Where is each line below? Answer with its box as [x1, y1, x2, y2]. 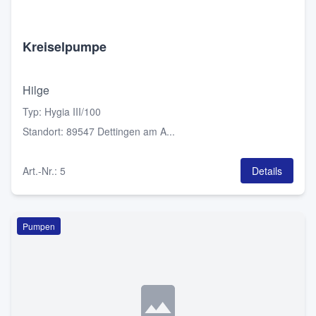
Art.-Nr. [23, 164, 54, 178]
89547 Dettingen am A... [66, 124, 175, 138]
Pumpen [23, 220, 55, 232]
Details [252, 164, 282, 178]
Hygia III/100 [44, 104, 101, 119]
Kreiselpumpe [23, 37, 107, 56]
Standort [23, 124, 61, 138]
